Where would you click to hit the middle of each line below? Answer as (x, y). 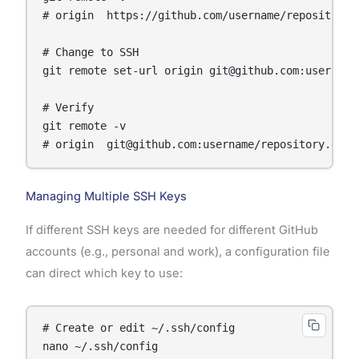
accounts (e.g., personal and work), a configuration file (177, 252)
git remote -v (85, 126)
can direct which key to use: (104, 274)
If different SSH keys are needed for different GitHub (171, 230)
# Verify (69, 108)
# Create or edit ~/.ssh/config (139, 327)
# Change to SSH (91, 52)
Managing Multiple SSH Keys (106, 197)
